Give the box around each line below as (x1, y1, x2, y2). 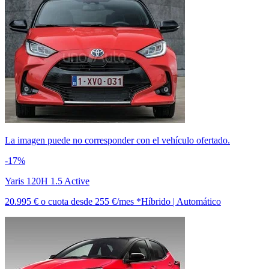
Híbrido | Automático (141, 196, 221, 207)
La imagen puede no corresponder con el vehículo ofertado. (5, 134, 230, 145)
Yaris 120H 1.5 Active (5, 175, 89, 186)
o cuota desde (41, 196, 95, 207)
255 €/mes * (95, 196, 141, 207)
